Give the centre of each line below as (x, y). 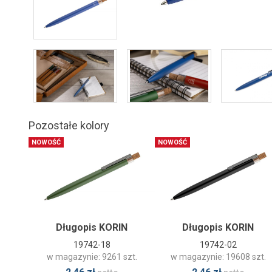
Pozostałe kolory (69, 125)
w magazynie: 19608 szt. (218, 257)
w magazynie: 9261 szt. (92, 257)
